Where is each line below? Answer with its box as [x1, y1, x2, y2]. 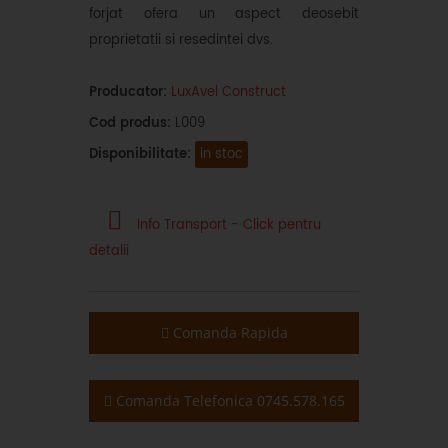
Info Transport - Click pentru [133, 214, 321, 236]
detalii [89, 240, 129, 262]
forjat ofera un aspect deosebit [89, 3, 359, 25]
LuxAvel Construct [171, 81, 286, 103]
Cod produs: [89, 112, 171, 134]
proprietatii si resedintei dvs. [89, 29, 273, 51]
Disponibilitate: [89, 143, 191, 165]
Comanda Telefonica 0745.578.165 [112, 390, 345, 410]
